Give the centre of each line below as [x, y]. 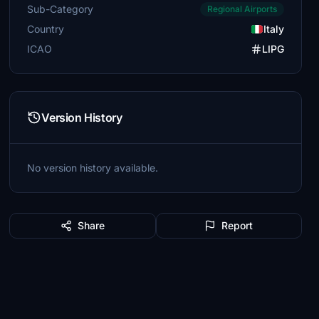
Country [46, 29]
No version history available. [93, 168]
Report [237, 225]
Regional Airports [242, 9]
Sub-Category [61, 9]
